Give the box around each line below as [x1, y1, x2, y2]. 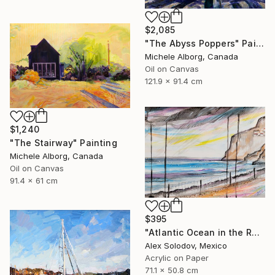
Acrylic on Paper [145, 252, 209, 263]
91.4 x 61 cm [10, 175, 58, 185]
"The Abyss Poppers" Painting [255, 37, 264, 48]
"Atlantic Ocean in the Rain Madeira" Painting [251, 227, 260, 238]
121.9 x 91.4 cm [145, 76, 203, 86]
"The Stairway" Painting [10, 137, 117, 148]
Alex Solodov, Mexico [145, 240, 227, 250]
